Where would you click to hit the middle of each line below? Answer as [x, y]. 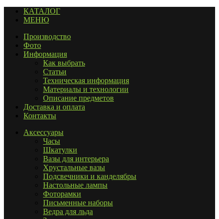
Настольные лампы [75, 185]
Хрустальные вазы [74, 168]
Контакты [40, 116]
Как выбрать [64, 63]
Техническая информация [86, 81]
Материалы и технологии [86, 89]
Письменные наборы [78, 203]
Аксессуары [44, 132]
